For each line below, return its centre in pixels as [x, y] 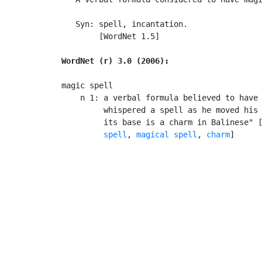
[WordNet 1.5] [111, 36]
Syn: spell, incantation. [125, 24]
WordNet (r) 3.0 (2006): [115, 61]
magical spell [167, 134]
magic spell [87, 85]
